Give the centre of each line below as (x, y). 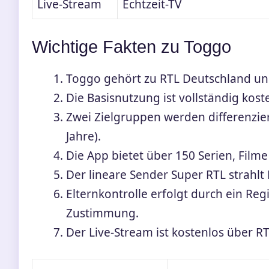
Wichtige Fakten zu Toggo (131, 47)
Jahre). (83, 136)
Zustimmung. (102, 213)
